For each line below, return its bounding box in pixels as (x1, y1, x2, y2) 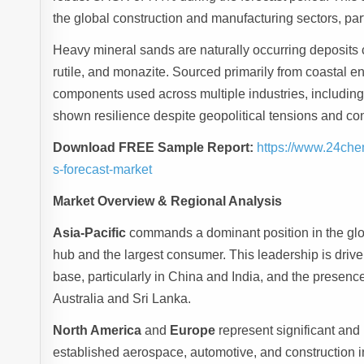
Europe (170, 323, 216, 338)
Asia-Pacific (53, 226, 127, 240)
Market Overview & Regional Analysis (53, 194, 283, 209)
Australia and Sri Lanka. (53, 292, 192, 306)
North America (53, 323, 142, 338)
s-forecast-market (53, 162, 153, 177)
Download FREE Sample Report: (53, 141, 254, 155)
